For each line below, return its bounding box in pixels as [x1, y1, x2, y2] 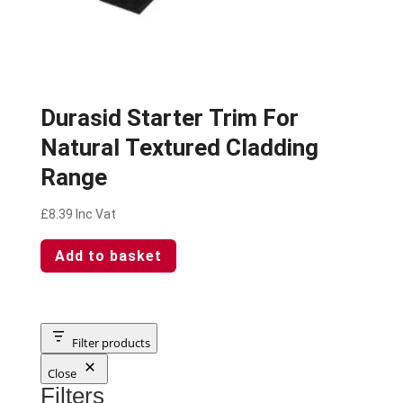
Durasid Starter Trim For [40, 104, 299, 132]
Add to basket [54, 246, 162, 264]
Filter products [71, 334, 150, 351]
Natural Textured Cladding [40, 134, 318, 162]
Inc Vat [75, 207, 116, 222]
